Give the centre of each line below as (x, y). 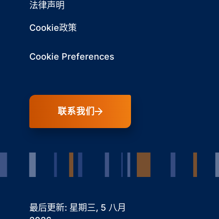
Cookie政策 (53, 28)
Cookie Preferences (72, 57)
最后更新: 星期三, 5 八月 (78, 208)
